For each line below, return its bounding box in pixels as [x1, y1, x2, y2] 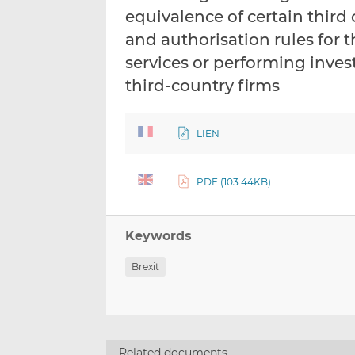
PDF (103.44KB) [196, 176, 271, 189]
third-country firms [125, 76, 281, 96]
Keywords [125, 228, 193, 244]
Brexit [132, 261, 160, 273]
